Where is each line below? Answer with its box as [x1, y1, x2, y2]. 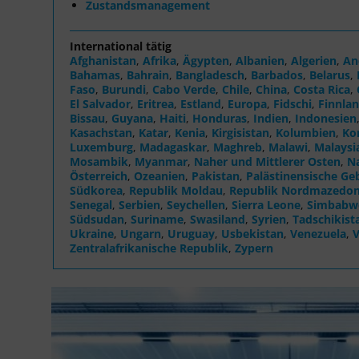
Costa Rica [293, 81, 350, 97]
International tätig [70, 38, 171, 54]
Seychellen [167, 196, 225, 212]
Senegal [70, 196, 112, 212]
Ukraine [70, 225, 114, 241]
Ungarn [120, 225, 161, 241]
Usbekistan [221, 225, 284, 241]
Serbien [119, 196, 160, 212]
